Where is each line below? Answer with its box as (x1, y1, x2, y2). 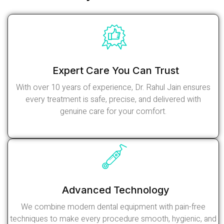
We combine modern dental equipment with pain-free (21, 200, 205, 213)
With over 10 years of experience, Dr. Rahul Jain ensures (16, 81, 210, 93)
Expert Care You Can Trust (52, 64, 179, 76)
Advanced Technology (62, 183, 169, 196)
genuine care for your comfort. (60, 105, 166, 117)
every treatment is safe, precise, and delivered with (25, 93, 201, 105)
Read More (91, 124, 129, 133)
